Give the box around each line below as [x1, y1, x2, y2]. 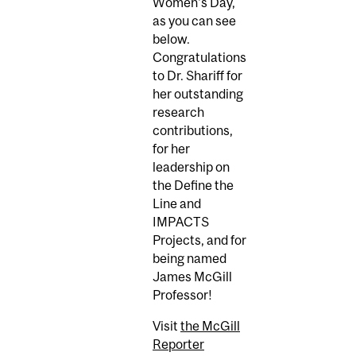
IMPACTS [153, 215, 209, 230]
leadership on [153, 160, 230, 175]
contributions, [153, 123, 233, 138]
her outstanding [153, 87, 243, 102]
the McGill [180, 318, 240, 333]
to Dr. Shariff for [153, 68, 242, 83]
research [153, 105, 204, 120]
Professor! [153, 288, 212, 303]
